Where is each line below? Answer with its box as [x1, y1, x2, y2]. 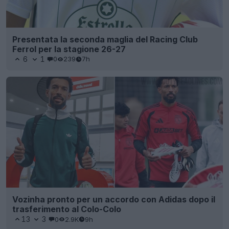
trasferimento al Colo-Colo [12, 204, 121, 215]
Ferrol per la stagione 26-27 [12, 43, 126, 54]
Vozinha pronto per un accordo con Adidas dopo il [12, 194, 215, 205]
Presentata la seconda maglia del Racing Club [12, 34, 198, 44]
